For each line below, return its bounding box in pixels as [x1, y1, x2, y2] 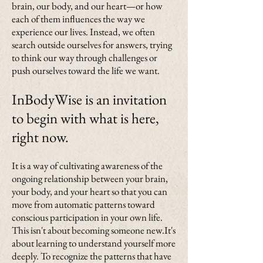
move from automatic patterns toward [12, 198, 155, 211]
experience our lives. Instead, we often [12, 25, 155, 38]
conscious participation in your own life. [12, 211, 163, 224]
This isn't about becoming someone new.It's [12, 224, 176, 237]
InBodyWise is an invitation [12, 90, 167, 109]
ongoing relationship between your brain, [12, 172, 168, 185]
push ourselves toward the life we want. [12, 64, 160, 77]
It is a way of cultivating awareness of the [12, 159, 163, 172]
